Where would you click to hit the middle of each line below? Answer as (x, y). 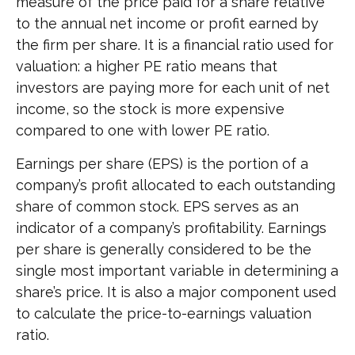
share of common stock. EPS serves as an (157, 207)
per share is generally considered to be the (164, 250)
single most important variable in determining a (177, 271)
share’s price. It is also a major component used (176, 292)
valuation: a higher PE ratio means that (147, 67)
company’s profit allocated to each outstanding (176, 185)
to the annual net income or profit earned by (167, 24)
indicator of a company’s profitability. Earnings (171, 228)
